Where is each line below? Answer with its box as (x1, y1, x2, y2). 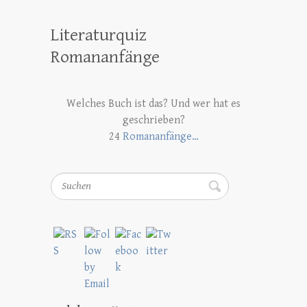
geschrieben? (122, 113, 185, 127)
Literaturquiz (51, 24, 147, 45)
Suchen (51, 173, 85, 187)
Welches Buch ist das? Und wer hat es (66, 97, 241, 110)
